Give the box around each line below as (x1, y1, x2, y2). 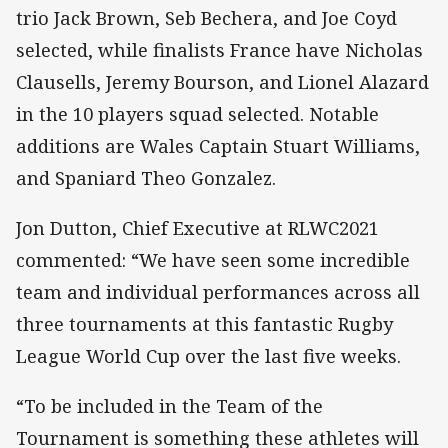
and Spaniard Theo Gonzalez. (16, 166, 281, 191)
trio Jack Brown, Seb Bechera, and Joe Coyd (16, 6, 397, 31)
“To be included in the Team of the (16, 394, 323, 419)
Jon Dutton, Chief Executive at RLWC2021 (16, 216, 379, 241)
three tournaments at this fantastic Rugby (16, 312, 393, 337)
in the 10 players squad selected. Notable (16, 102, 379, 127)
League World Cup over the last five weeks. (16, 344, 401, 369)
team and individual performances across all (16, 280, 420, 305)
